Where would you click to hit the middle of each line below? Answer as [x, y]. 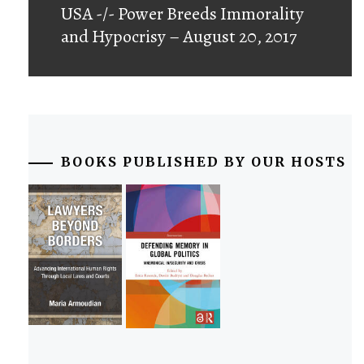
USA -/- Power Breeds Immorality [182, 14]
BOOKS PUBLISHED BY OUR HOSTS [204, 162]
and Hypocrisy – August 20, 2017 [178, 37]
